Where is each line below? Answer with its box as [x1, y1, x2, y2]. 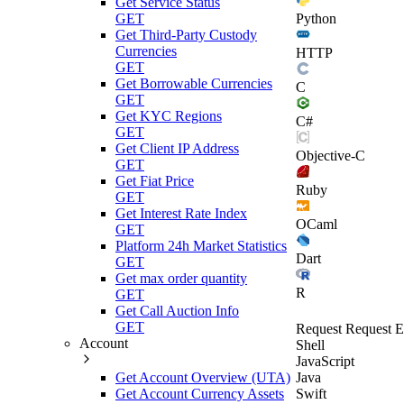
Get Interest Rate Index [115, 205, 247, 221]
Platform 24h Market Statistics [115, 237, 287, 253]
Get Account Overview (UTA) [115, 369, 290, 385]
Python [296, 10, 336, 26]
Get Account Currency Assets [115, 385, 284, 401]
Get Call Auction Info [115, 302, 239, 318]
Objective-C [296, 147, 365, 163]
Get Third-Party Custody [115, 26, 257, 42]
